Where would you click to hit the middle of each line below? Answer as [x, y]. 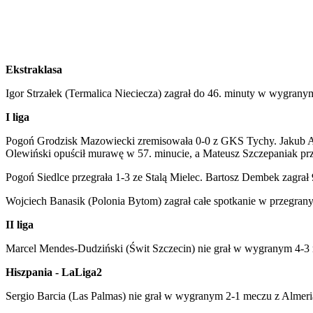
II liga [20, 224]
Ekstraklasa [34, 69]
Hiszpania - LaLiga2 [54, 272]
